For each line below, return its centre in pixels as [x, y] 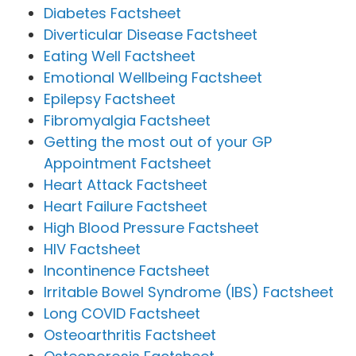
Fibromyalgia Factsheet [127, 120]
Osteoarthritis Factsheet [130, 335]
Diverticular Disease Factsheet [151, 34]
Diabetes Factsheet [112, 13]
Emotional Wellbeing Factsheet [153, 77]
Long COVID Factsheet [122, 313]
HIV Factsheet [92, 249]
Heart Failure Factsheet [126, 206]
